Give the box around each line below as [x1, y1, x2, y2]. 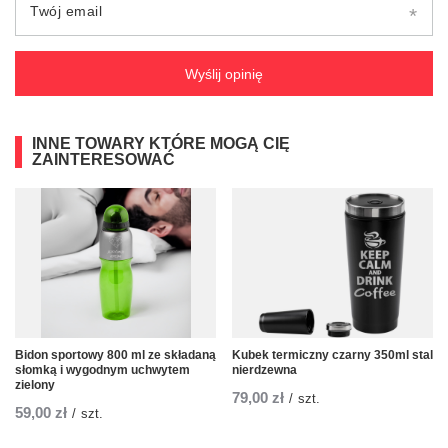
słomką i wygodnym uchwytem [15, 363, 190, 378]
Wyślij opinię [185, 65, 263, 82]
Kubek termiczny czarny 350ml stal [232, 348, 433, 363]
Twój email [30, 3, 102, 20]
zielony [15, 378, 55, 393]
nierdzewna [232, 363, 297, 378]
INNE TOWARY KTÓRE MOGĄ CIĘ [32, 135, 290, 153]
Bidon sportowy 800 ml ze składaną [15, 348, 216, 363]
